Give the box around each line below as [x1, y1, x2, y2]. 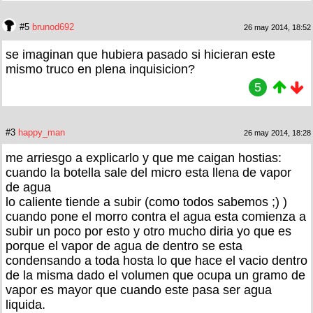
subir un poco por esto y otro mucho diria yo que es [6, 224, 291, 238]
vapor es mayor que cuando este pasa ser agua [6, 282, 272, 297]
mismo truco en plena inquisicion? [6, 61, 195, 76]
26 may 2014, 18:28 [244, 128, 311, 137]
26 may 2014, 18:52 [244, 22, 311, 31]
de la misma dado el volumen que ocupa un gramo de [6, 268, 305, 282]
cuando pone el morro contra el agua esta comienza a [6, 209, 306, 224]
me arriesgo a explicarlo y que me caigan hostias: [6, 150, 282, 165]
